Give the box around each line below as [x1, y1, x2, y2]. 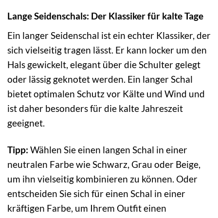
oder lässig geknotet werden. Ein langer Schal [7, 73, 193, 85]
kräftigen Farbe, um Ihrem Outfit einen [7, 202, 166, 214]
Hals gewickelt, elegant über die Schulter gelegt [7, 58, 200, 70]
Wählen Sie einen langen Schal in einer [28, 144, 187, 155]
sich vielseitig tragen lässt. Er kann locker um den [7, 44, 207, 55]
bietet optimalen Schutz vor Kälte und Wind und [7, 88, 205, 99]
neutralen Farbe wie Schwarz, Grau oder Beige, [7, 158, 200, 170]
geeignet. [7, 117, 45, 128]
